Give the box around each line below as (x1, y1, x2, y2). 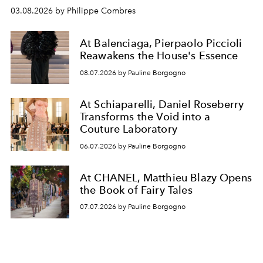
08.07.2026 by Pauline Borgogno (80, 68, 186, 77)
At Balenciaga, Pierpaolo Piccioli (80, 37, 242, 50)
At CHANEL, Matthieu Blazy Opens (80, 171, 252, 184)
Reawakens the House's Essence (80, 49, 238, 62)
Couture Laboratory (80, 123, 177, 135)
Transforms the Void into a (80, 110, 211, 123)
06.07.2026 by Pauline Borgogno (80, 141, 186, 150)
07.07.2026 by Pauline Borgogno (80, 203, 186, 211)
